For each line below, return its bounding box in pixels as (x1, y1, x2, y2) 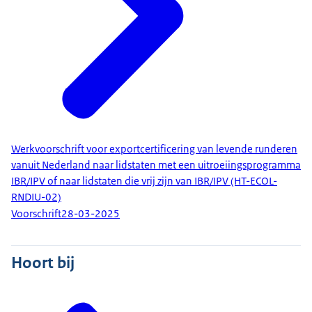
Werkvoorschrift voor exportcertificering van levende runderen (11, 141, 297, 156)
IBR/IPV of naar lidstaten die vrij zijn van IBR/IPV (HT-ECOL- (11, 173, 277, 188)
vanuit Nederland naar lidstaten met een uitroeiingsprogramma (11, 157, 301, 172)
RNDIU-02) (11, 189, 61, 204)
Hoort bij (11, 251, 75, 273)
